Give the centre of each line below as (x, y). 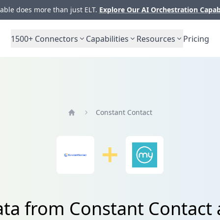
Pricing (196, 39)
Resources (156, 39)
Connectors (55, 39)
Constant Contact (124, 112)
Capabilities (107, 39)
